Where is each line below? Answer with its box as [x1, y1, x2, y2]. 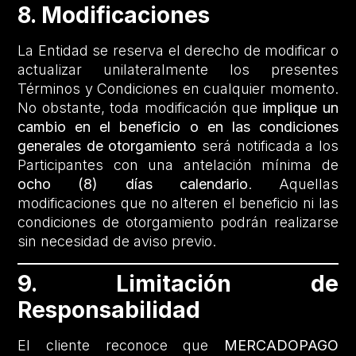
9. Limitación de [17, 269, 339, 297]
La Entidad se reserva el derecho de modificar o [17, 42, 339, 60]
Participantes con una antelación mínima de [17, 157, 339, 174]
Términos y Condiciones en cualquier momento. [17, 80, 339, 98]
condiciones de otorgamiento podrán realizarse [17, 214, 339, 231]
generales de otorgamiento [17, 137, 197, 155]
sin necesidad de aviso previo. [17, 233, 217, 250]
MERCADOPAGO [223, 336, 339, 354]
